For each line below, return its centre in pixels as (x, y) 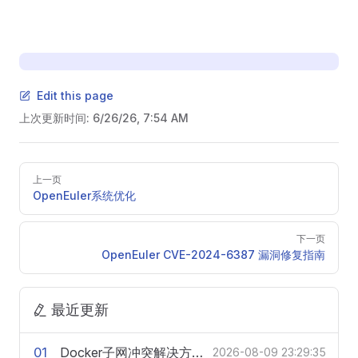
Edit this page (75, 95)
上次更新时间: (56, 117)
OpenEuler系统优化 (84, 195)
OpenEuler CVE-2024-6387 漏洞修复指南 (213, 254)
